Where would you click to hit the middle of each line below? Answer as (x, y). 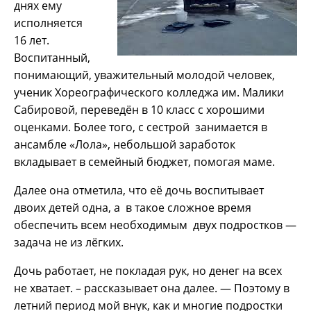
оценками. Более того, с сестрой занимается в (141, 127)
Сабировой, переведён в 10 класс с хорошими (139, 109)
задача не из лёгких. (69, 242)
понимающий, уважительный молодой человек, (144, 75)
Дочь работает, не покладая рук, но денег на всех (148, 270)
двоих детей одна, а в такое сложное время (133, 207)
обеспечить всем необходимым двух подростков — (155, 225)
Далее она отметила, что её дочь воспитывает (139, 190)
